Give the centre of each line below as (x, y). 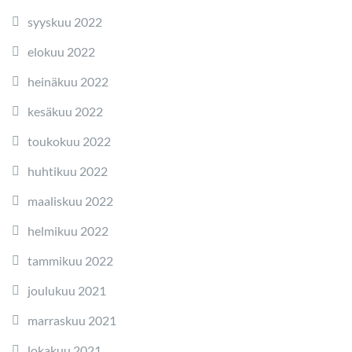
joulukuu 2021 (67, 291)
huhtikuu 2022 (68, 171)
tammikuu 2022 (70, 261)
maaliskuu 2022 (70, 201)
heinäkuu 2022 (68, 82)
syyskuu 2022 (65, 22)
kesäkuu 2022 (65, 112)
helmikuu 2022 (68, 231)
